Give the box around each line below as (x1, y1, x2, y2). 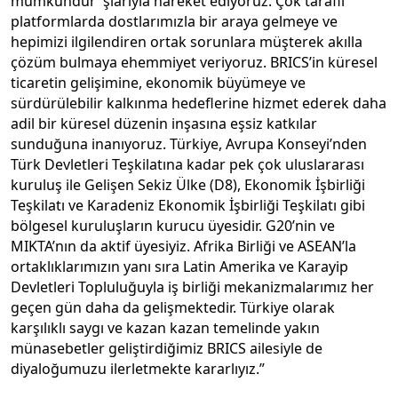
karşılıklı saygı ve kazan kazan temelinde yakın (11, 317, 320, 338)
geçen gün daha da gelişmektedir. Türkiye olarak (11, 297, 335, 317)
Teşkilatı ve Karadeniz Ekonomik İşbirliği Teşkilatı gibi (11, 195, 365, 215)
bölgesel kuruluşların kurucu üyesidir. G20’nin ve (11, 215, 335, 235)
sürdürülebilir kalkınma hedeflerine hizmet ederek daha (11, 92, 386, 113)
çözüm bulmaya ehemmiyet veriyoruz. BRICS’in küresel (11, 52, 378, 72)
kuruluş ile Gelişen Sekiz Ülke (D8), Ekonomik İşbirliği (11, 174, 365, 195)
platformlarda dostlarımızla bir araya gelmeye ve (11, 11, 338, 31)
